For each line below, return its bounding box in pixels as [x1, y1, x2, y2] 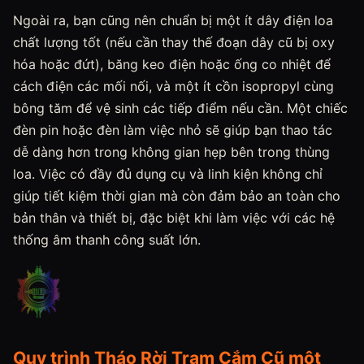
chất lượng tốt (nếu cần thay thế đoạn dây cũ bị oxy [13, 34, 335, 50]
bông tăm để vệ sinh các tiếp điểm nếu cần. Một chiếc [13, 100, 348, 116]
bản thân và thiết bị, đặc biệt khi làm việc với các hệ [13, 210, 335, 226]
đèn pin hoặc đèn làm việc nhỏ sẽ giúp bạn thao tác [13, 122, 332, 138]
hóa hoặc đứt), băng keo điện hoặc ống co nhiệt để [13, 56, 331, 72]
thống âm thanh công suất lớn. [13, 232, 201, 248]
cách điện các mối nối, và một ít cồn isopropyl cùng [13, 78, 334, 94]
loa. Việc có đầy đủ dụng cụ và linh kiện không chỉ [13, 166, 323, 182]
